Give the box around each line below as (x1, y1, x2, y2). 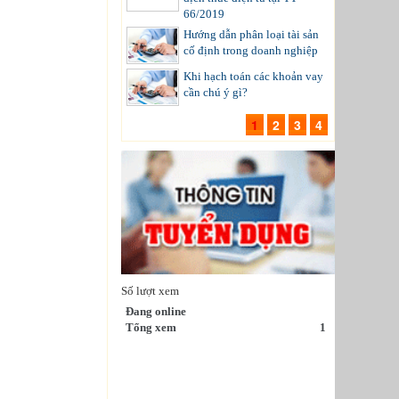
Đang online (126, 304, 186, 318)
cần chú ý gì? (183, 85, 248, 99)
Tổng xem (126, 320, 176, 334)
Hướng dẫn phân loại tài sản (183, 27, 319, 41)
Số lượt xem (121, 283, 179, 297)
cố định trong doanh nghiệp (183, 43, 318, 57)
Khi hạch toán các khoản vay (183, 69, 323, 83)
